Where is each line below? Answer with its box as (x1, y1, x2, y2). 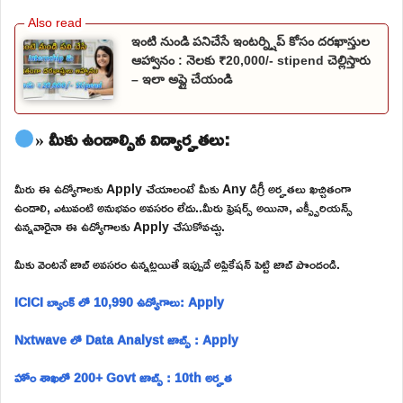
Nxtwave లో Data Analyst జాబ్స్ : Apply (14, 327, 238, 352)
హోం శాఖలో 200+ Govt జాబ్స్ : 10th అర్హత (14, 364, 232, 390)
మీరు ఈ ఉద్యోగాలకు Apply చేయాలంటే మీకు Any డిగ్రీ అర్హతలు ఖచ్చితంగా (14, 175, 351, 201)
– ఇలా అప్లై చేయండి (131, 71, 232, 86)
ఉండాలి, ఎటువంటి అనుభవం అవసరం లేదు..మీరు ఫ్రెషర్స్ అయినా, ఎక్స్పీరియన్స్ (14, 194, 353, 219)
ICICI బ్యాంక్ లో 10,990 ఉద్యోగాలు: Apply (14, 289, 224, 314)
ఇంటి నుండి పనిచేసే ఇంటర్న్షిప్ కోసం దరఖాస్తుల (131, 33, 370, 49)
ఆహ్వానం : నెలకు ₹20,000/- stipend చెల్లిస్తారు (131, 52, 371, 67)
